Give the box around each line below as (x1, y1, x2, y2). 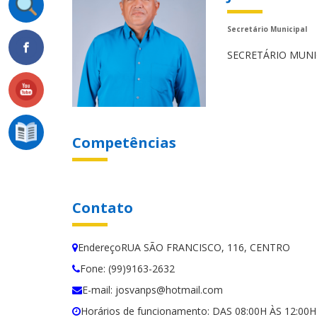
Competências (72, 133, 176, 153)
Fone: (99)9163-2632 (80, 262, 175, 276)
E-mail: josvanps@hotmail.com (82, 283, 223, 297)
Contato (72, 198, 133, 218)
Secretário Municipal (227, 24, 308, 34)
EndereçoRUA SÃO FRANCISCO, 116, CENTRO (78, 241, 290, 255)
